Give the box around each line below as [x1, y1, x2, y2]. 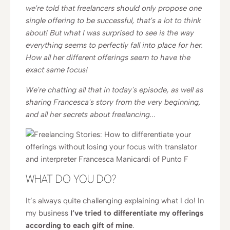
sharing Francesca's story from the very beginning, [26, 98, 201, 107]
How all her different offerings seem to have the [26, 53, 190, 62]
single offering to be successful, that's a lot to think [26, 16, 201, 25]
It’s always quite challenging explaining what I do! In [26, 196, 204, 205]
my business [26, 208, 70, 218]
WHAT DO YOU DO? [26, 175, 117, 185]
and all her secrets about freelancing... [26, 110, 156, 119]
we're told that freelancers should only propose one [26, 4, 202, 13]
